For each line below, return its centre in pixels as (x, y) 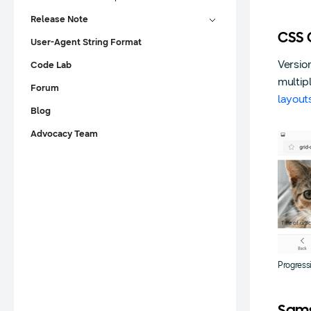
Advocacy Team (64, 134)
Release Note (59, 19)
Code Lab (51, 65)
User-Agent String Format (86, 42)
